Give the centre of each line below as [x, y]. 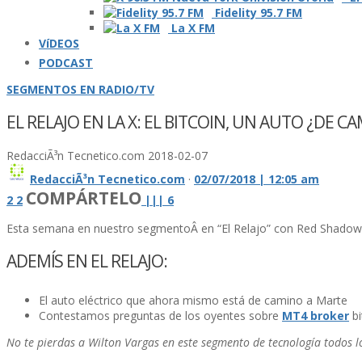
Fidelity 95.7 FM [257, 13]
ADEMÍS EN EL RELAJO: [87, 261]
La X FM [192, 28]
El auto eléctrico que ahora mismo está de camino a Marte [193, 300]
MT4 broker [316, 315]
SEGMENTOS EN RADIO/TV [80, 89]
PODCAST [66, 63]
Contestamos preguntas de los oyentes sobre [160, 315]
